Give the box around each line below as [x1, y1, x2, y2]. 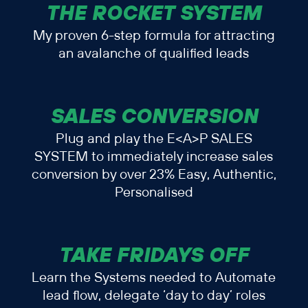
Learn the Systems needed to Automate [32, 271, 276, 286]
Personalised [114, 186, 193, 201]
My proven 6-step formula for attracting [32, 29, 275, 44]
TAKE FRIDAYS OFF [58, 241, 249, 268]
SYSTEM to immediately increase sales [34, 150, 274, 165]
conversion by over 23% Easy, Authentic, [31, 168, 276, 183]
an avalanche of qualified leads [58, 47, 250, 62]
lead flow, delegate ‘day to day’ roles [42, 289, 265, 304]
